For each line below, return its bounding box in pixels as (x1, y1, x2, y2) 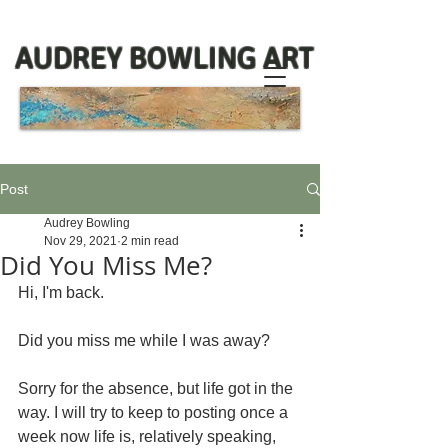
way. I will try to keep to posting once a (18, 404, 292, 421)
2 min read (121, 234, 179, 248)
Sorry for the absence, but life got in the (18, 380, 297, 397)
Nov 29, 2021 (44, 234, 117, 248)
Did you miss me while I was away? (18, 332, 270, 349)
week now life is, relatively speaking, (18, 428, 280, 445)
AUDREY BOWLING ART (15, 40, 314, 77)
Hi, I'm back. (18, 284, 108, 301)
